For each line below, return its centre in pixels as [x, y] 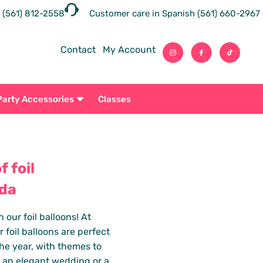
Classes [114, 99]
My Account [129, 50]
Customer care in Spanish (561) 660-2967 [175, 14]
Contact [78, 50]
